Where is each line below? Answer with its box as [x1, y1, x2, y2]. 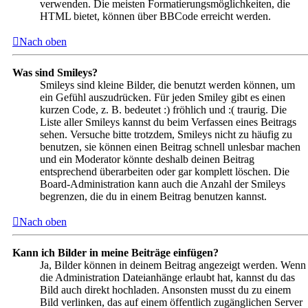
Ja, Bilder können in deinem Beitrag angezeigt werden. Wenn [40, 258, 306, 271]
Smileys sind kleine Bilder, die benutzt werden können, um [40, 78, 295, 91]
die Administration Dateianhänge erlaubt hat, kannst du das [40, 271, 295, 283]
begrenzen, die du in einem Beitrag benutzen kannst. [40, 190, 267, 202]
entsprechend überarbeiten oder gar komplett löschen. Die [40, 165, 289, 177]
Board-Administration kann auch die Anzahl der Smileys [40, 177, 285, 190]
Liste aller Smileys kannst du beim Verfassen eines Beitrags [40, 115, 296, 128]
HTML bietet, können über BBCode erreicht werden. [40, 10, 271, 22]
